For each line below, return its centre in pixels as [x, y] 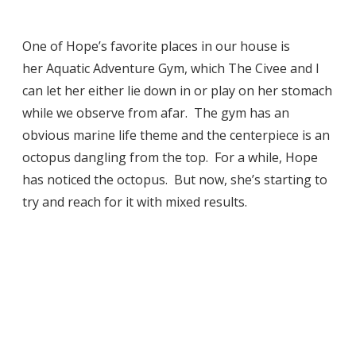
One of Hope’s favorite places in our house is [156, 46]
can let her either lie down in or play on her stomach [177, 90]
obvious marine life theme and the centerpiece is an [176, 135]
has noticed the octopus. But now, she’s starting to [175, 179]
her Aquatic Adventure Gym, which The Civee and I [171, 68]
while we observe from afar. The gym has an [156, 112]
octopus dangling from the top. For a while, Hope [170, 157]
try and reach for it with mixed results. [135, 201]
